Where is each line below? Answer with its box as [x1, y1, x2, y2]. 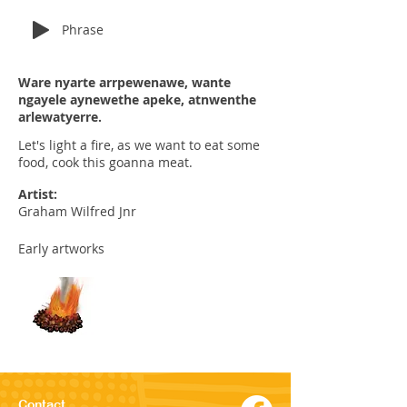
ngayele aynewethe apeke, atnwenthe [18, 91, 256, 108]
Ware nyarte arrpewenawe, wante [18, 74, 231, 91]
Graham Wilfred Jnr [18, 203, 136, 220]
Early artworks [18, 240, 104, 257]
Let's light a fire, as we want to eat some [18, 136, 260, 154]
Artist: [18, 185, 57, 203]
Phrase [62, 21, 104, 38]
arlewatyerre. [18, 108, 102, 125]
